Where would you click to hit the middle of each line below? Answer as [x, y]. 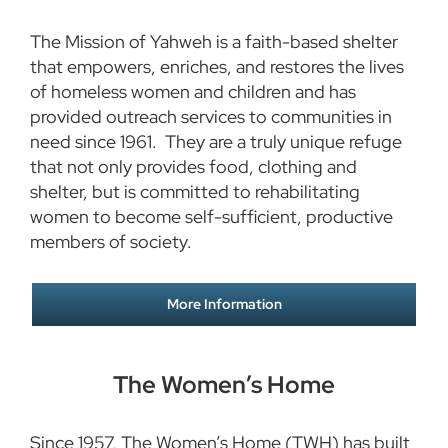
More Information [224, 303]
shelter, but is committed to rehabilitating [194, 192]
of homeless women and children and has [192, 92]
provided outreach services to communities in [210, 117]
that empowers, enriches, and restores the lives [216, 67]
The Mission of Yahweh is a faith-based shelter [213, 42]
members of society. [110, 242]
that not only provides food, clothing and [193, 167]
